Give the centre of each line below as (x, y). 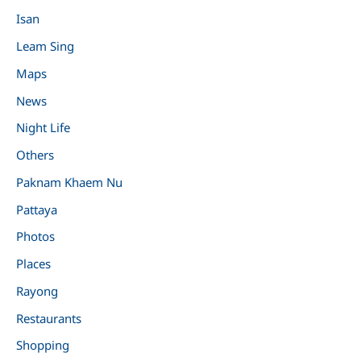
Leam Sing (45, 46)
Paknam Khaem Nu (69, 182)
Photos (35, 237)
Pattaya (37, 209)
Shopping (43, 345)
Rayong (37, 290)
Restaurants (49, 318)
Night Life (43, 128)
